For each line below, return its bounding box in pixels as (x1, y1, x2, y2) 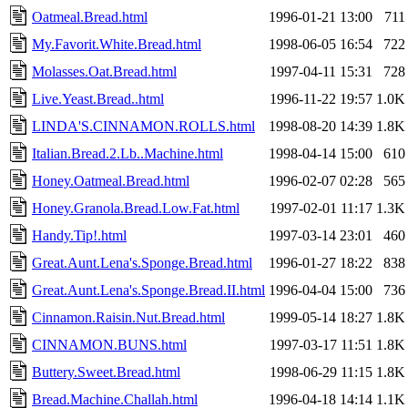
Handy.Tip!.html (32, 227, 127, 243)
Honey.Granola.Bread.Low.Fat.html (32, 199, 240, 216)
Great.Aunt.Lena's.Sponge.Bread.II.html (32, 281, 265, 298)
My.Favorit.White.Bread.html (32, 36, 201, 52)
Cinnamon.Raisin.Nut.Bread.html (32, 309, 225, 325)
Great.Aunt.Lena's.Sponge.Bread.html (32, 254, 252, 270)
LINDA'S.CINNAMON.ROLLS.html (32, 117, 255, 134)
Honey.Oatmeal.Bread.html (32, 172, 189, 189)
